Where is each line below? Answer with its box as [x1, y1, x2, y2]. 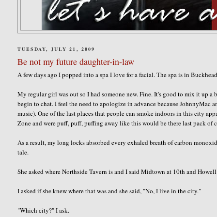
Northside [62, 167, 88, 176]
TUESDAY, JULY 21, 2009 [17, 46, 95, 52]
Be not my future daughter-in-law [17, 55, 135, 67]
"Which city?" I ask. [17, 205, 70, 215]
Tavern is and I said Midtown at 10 [88, 167, 180, 176]
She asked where [17, 167, 62, 176]
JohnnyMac [180, 99, 211, 108]
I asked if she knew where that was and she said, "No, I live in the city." [17, 186, 201, 195]
